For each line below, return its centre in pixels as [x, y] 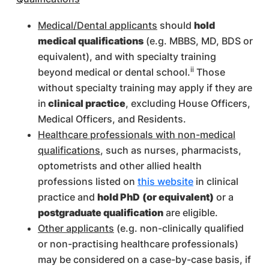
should [176, 25]
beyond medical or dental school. [114, 72]
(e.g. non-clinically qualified [179, 228]
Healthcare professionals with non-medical [137, 134]
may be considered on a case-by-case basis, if [144, 259]
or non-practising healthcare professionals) [138, 244]
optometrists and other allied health [120, 166]
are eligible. [191, 213]
